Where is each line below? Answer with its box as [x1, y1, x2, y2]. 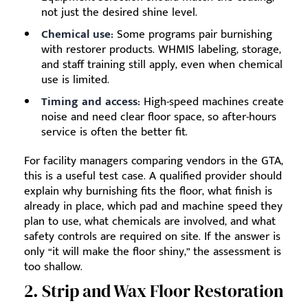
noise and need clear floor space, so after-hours [41, 107, 276, 126]
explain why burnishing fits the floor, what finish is [24, 181, 272, 201]
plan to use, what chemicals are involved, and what [24, 211, 276, 231]
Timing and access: [41, 91, 140, 111]
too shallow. [24, 256, 82, 276]
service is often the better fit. [41, 122, 188, 142]
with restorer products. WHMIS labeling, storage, [41, 39, 281, 59]
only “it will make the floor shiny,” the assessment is [24, 241, 281, 261]
